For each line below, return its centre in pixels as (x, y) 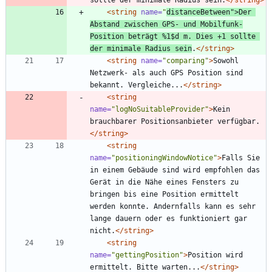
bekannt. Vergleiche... (137, 85)
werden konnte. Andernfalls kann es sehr (173, 206)
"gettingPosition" (147, 255)
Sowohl (226, 60)
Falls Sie (241, 158)
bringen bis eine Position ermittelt (164, 194)
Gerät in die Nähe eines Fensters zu (164, 182)
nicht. (103, 230)
